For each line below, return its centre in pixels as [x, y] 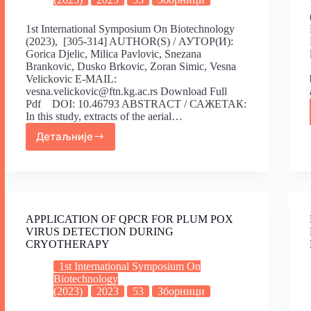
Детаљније [65, 137]
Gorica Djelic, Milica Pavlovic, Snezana [114, 53]
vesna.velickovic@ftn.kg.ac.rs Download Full [126, 91]
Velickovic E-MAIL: [71, 78]
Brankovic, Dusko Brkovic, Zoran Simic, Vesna [131, 66]
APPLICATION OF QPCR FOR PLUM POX [129, 219]
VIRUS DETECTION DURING [100, 231]
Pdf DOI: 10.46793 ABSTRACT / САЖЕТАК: [136, 103]
